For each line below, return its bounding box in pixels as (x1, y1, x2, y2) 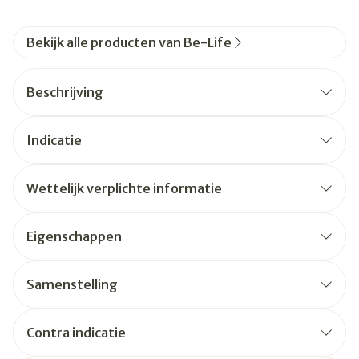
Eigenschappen (26, 228, 122, 244)
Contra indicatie (26, 325, 126, 341)
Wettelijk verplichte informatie (26, 180, 222, 196)
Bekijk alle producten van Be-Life (26, 34, 232, 50)
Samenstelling (26, 276, 118, 292)
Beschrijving (26, 84, 103, 100)
